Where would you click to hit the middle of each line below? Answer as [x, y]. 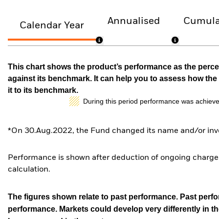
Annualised [134, 21]
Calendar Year [52, 26]
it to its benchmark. [43, 90]
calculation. [29, 170]
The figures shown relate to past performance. [94, 197]
